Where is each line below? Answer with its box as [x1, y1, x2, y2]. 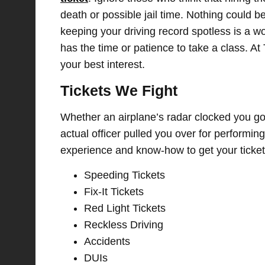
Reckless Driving [84, 218, 163, 231]
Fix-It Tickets [84, 185, 144, 198]
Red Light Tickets [84, 202, 166, 214]
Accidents [84, 235, 130, 247]
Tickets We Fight [60, 82, 177, 99]
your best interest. [60, 59, 145, 71]
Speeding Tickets [84, 169, 165, 181]
